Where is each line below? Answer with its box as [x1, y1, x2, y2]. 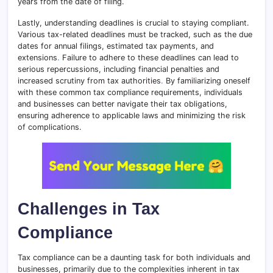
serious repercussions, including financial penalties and [18, 65, 219, 74]
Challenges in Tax [18, 199, 160, 218]
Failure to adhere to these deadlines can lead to [60, 53, 239, 63]
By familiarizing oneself [163, 76, 250, 86]
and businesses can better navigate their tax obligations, [18, 99, 227, 109]
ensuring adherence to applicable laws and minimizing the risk [18, 111, 246, 121]
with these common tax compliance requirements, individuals [18, 88, 243, 97]
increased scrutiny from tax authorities [18, 76, 161, 86]
